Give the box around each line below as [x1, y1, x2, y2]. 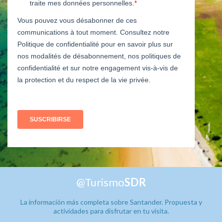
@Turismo [76, 175, 124, 189]
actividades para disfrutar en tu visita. [53, 206, 169, 215]
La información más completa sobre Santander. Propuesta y [20, 197, 202, 206]
